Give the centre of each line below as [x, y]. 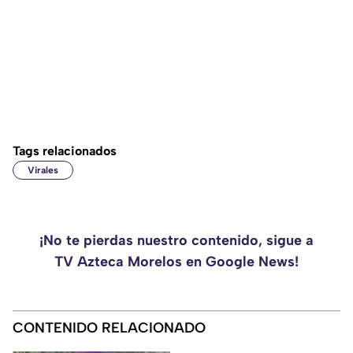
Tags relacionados [65, 151]
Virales [43, 171]
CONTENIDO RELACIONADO [109, 328]
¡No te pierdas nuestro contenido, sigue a [176, 241]
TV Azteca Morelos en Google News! [176, 262]
